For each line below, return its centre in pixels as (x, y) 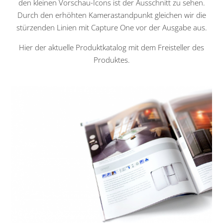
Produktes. (111, 60)
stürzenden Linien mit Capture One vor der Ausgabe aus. (111, 28)
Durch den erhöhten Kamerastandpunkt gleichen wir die (111, 15)
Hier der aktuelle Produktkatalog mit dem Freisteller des (111, 48)
